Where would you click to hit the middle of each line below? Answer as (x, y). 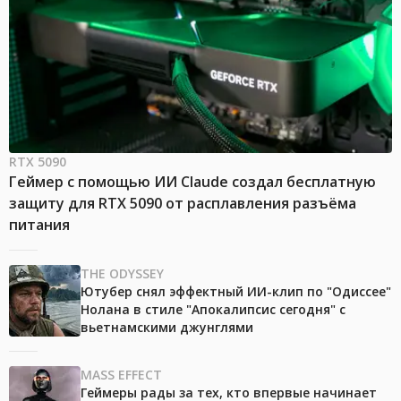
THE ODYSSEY (122, 274)
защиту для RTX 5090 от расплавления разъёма (183, 204)
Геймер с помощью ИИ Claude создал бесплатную (192, 182)
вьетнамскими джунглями (167, 328)
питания (39, 225)
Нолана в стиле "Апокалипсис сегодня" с (213, 310)
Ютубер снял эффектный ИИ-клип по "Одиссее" (236, 292)
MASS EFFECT (121, 375)
